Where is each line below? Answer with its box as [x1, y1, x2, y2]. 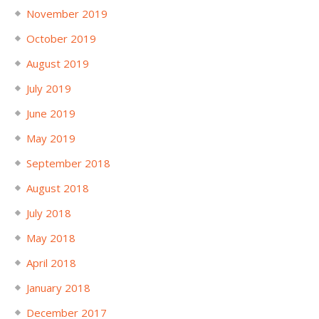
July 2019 [26, 80, 71, 95]
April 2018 [26, 255, 76, 270]
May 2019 [26, 130, 75, 145]
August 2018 [26, 180, 89, 195]
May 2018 [26, 230, 75, 245]
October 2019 [26, 31, 96, 46]
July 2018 [26, 205, 71, 220]
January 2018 [26, 280, 90, 295]
